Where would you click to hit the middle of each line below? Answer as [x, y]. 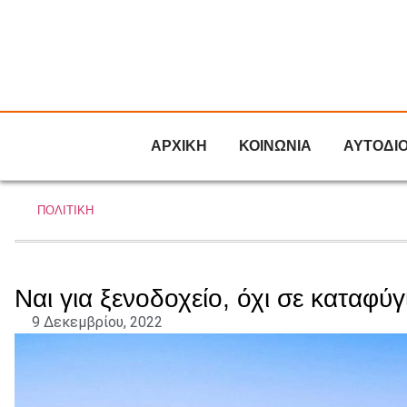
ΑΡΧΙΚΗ [179, 146]
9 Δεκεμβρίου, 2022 [97, 322]
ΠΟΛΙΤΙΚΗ [65, 210]
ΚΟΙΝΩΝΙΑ [275, 146]
